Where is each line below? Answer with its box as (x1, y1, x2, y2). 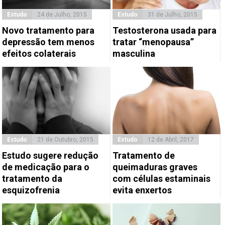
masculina (112, 48, 155, 59)
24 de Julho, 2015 (37, 11, 87, 18)
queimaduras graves (112, 161, 197, 172)
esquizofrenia (2, 184, 60, 195)
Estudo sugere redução (2, 150, 99, 161)
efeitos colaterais (2, 48, 76, 59)
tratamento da (2, 173, 63, 184)
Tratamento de (112, 150, 175, 161)
